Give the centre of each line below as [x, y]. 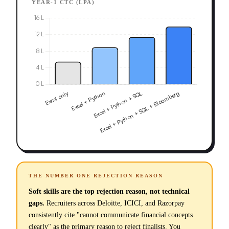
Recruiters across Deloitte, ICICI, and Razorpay [114, 203]
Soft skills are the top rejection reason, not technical [109, 191]
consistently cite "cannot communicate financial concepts [111, 215]
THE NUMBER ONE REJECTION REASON [96, 175]
